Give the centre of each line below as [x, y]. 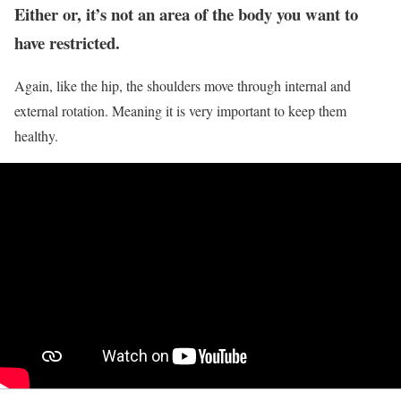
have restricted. [67, 42]
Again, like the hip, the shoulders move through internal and [183, 86]
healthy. [36, 136]
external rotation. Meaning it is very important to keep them [180, 111]
